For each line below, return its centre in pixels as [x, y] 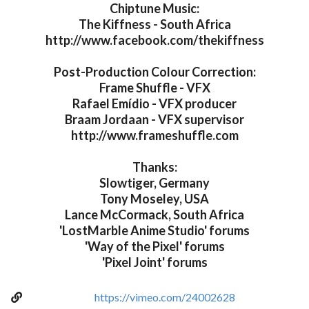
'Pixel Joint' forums [154, 262]
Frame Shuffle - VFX [154, 88]
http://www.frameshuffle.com [154, 136]
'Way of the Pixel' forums [154, 247]
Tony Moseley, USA [154, 199]
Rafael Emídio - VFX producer [154, 104]
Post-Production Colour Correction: [154, 72]
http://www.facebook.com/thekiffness [154, 40]
